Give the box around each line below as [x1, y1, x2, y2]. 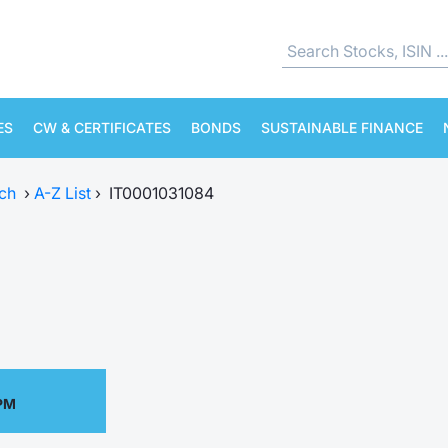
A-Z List [34, 183, 91, 203]
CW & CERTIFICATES [33, 119, 171, 136]
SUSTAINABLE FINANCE [261, 119, 423, 136]
